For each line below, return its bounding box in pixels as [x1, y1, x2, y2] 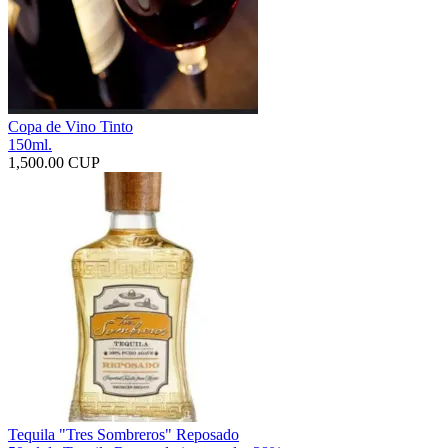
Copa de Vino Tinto [8, 117, 133, 135]
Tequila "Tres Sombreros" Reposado [8, 425, 239, 443]
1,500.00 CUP [8, 153, 100, 171]
